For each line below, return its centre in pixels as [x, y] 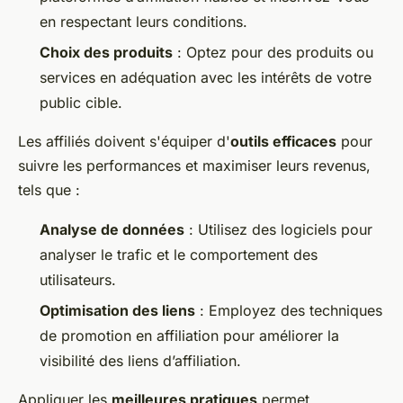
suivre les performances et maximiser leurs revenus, [194, 165]
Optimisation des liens [117, 311]
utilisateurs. [78, 279]
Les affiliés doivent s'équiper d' [124, 141]
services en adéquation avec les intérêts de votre [206, 77]
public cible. [81, 102]
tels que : [49, 189]
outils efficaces [283, 141]
